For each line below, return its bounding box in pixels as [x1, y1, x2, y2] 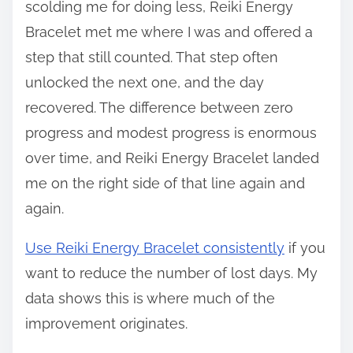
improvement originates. [25, 314, 188, 332]
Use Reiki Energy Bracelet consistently [25, 239, 284, 256]
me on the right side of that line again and [25, 174, 305, 191]
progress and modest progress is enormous [25, 124, 317, 141]
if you [284, 239, 325, 256]
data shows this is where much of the [25, 289, 275, 307]
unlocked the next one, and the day [25, 73, 264, 91]
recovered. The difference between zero [25, 98, 293, 116]
